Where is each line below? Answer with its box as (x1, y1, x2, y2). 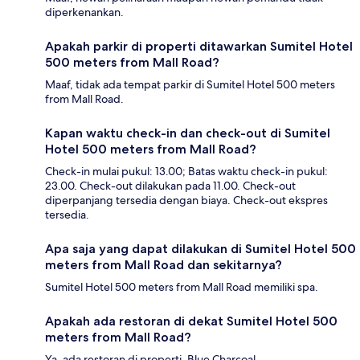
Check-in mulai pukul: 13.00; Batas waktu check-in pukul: (45, 164, 328, 179)
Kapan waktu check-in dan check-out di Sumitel (45, 125, 330, 141)
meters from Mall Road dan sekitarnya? (45, 257, 282, 273)
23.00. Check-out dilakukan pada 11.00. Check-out (45, 178, 296, 194)
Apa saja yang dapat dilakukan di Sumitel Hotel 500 (45, 241, 356, 257)
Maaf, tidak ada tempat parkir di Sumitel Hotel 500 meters (45, 77, 335, 92)
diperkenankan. (45, 5, 124, 20)
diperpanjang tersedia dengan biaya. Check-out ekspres (45, 193, 328, 208)
